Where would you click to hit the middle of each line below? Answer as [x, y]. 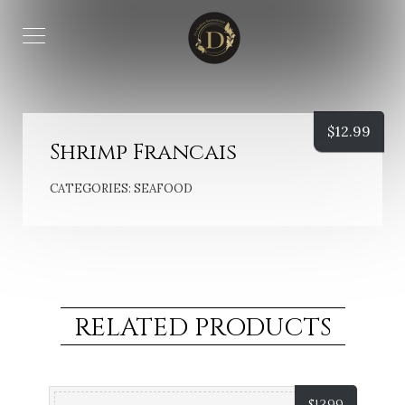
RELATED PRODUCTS [202, 328]
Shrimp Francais [143, 153]
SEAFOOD [163, 188]
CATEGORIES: [92, 188]
